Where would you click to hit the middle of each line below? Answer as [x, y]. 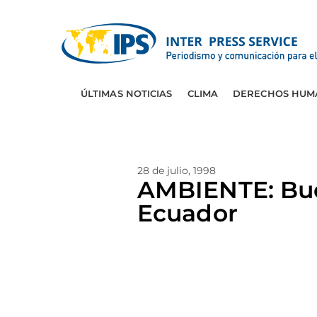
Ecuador [188, 213]
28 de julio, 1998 [177, 171]
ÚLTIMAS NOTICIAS [126, 93]
